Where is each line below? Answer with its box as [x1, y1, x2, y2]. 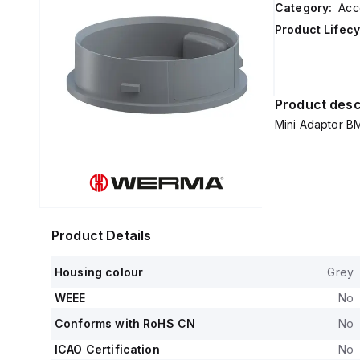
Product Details [51, 227, 152, 243]
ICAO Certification [55, 342, 160, 356]
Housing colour [55, 265, 144, 279]
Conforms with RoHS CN [55, 317, 196, 330]
